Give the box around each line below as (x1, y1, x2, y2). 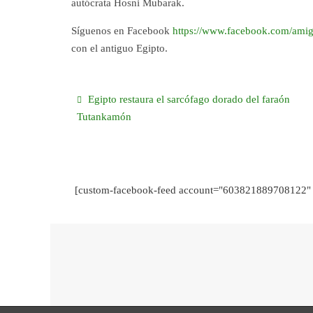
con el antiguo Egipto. (71, 43, 168, 54)
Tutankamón (77, 111, 132, 123)
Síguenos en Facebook (71, 25, 173, 37)
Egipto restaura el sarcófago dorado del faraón (85, 94, 291, 105)
